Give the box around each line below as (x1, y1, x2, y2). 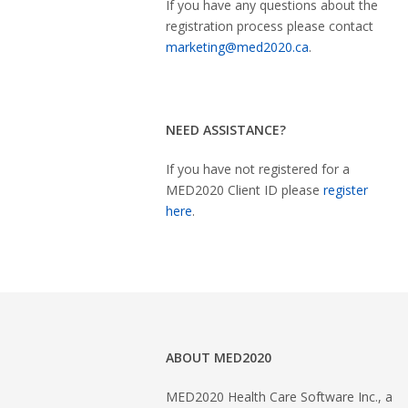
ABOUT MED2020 (166, 349, 271, 366)
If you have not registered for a (166, 160, 350, 178)
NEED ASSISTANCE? (166, 121, 286, 138)
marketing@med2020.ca (166, 38, 309, 56)
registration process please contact (166, 17, 373, 35)
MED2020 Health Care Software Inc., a (166, 388, 393, 405)
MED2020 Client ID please (166, 181, 323, 199)
